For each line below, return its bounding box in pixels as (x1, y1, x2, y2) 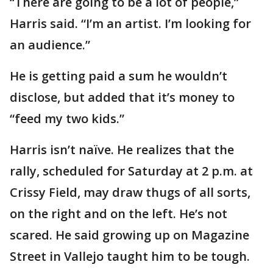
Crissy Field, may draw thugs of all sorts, (10, 184, 250, 201)
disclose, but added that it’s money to (10, 89, 235, 106)
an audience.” (10, 37, 90, 54)
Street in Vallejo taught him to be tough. (10, 248, 250, 265)
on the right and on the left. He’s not (10, 205, 227, 222)
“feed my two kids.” (10, 110, 124, 127)
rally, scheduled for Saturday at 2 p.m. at (10, 163, 253, 180)
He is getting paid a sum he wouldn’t (10, 68, 227, 85)
